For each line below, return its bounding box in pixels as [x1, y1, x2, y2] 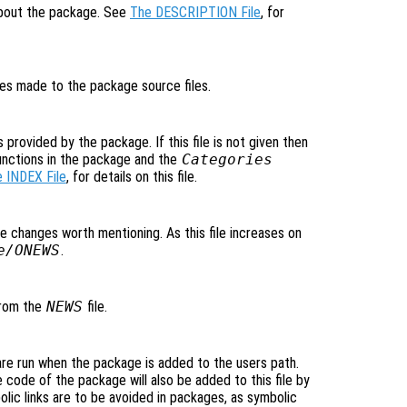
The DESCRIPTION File [130, 4, 261, 22]
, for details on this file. [65, 168, 197, 186]
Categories [181, 151, 273, 169]
